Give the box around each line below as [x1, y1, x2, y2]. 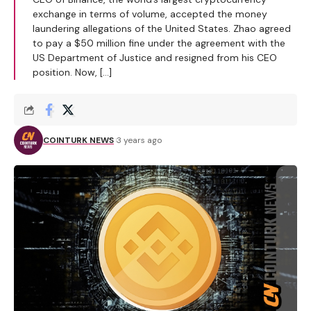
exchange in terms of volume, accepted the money [33, 8, 267, 20]
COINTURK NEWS [43, 135, 114, 146]
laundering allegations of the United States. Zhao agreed [33, 22, 291, 35]
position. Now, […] [33, 66, 112, 78]
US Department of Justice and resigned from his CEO [33, 51, 277, 64]
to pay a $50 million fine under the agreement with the [33, 37, 285, 49]
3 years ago [117, 135, 162, 146]
